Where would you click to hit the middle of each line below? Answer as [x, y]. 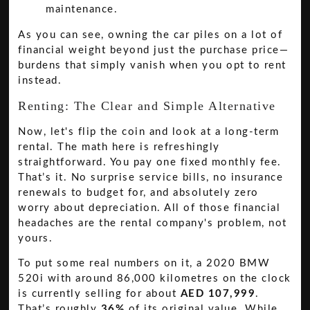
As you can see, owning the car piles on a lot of [151, 35]
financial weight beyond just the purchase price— [154, 51]
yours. [36, 238]
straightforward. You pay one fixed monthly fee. [150, 162]
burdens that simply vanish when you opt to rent [152, 66]
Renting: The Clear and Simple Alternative [147, 106]
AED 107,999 [218, 294]
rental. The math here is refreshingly [119, 147]
